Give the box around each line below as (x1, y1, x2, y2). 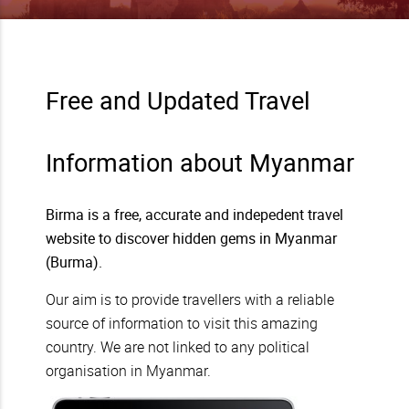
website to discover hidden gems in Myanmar (46, 228, 337, 249)
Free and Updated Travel (46, 83, 310, 118)
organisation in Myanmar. (46, 361, 211, 382)
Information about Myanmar (46, 145, 354, 180)
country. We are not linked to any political (46, 337, 309, 358)
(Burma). (46, 252, 102, 273)
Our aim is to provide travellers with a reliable (46, 289, 334, 310)
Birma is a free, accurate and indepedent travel (46, 204, 343, 225)
